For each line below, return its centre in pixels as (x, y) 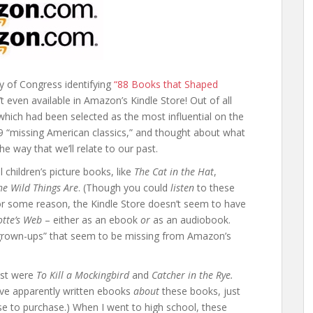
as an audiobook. (190, 220)
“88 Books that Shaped (166, 84)
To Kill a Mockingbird (83, 275)
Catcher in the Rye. (192, 275)
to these (214, 188)
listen (182, 188)
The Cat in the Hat (174, 172)
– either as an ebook (91, 220)
